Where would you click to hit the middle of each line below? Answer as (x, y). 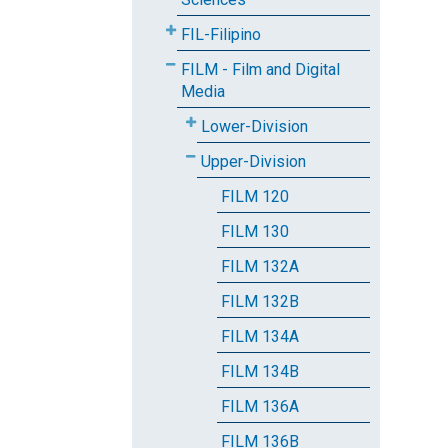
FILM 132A (260, 266)
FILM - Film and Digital (260, 69)
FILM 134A (260, 336)
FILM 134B (260, 371)
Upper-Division (253, 161)
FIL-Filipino (221, 34)
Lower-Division (254, 126)
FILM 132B (260, 301)
